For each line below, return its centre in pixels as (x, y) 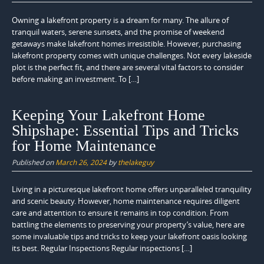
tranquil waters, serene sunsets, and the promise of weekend (118, 32)
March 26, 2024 (81, 162)
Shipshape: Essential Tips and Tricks (125, 131)
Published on (34, 162)
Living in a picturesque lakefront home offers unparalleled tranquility (132, 189)
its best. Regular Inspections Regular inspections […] (102, 248)
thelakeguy (136, 162)
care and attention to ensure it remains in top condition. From (120, 213)
